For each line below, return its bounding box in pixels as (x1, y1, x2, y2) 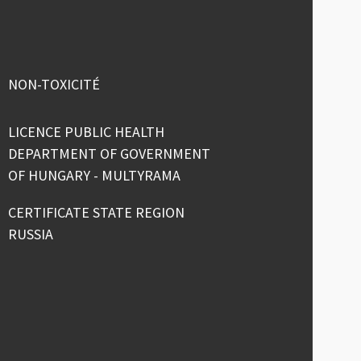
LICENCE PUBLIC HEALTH (8, 122, 165, 142)
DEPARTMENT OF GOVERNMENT (8, 144, 211, 164)
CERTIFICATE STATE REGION (8, 203, 185, 222)
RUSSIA (8, 225, 54, 244)
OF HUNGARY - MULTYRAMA (8, 166, 181, 185)
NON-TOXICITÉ (8, 74, 101, 93)
